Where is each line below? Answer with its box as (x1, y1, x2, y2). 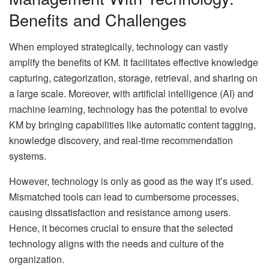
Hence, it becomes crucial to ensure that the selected (9, 220, 233, 235)
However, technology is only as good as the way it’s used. (9, 174, 253, 188)
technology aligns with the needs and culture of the (9, 236, 224, 250)
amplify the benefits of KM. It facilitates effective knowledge (9, 55, 258, 69)
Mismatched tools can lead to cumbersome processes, (9, 189, 239, 204)
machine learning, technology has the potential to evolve (9, 101, 248, 116)
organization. (9, 252, 64, 266)
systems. (9, 148, 46, 163)
